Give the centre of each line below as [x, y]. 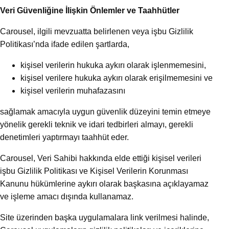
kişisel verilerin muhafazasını [73, 91]
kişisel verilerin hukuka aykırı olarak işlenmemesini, [113, 65]
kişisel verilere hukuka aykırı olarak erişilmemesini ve [117, 78]
